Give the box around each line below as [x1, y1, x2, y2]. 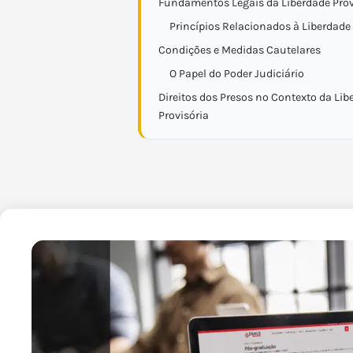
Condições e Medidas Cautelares [158, 43, 321, 57]
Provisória [158, 109, 209, 122]
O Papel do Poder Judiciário [169, 67, 304, 80]
